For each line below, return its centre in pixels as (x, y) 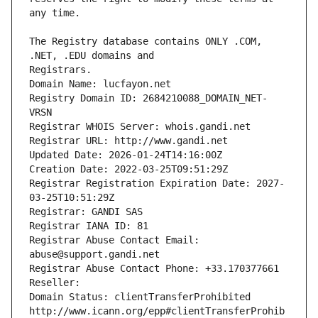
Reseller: (57, 283)
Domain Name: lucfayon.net (100, 84)
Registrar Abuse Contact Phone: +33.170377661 (154, 269)
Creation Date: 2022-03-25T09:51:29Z (128, 169)
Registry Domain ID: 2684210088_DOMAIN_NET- (148, 98)
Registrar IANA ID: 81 (89, 226)
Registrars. (60, 70)
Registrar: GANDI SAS (86, 212)
